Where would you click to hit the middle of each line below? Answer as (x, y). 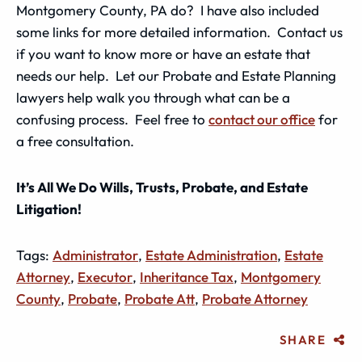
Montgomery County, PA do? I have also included (168, 10)
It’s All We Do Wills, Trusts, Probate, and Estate (162, 187)
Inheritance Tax (187, 277)
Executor (105, 277)
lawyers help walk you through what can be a (153, 97)
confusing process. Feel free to (112, 119)
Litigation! (49, 209)
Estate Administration (211, 255)
